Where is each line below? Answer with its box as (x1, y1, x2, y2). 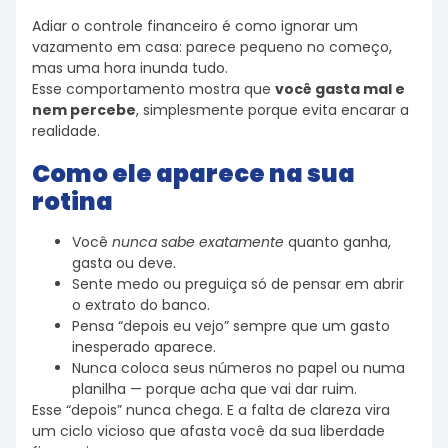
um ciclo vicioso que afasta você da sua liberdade (32, 420, 385, 441)
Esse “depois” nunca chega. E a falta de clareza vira (32, 399, 390, 420)
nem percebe (32, 100, 136, 121)
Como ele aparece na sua (32, 156, 355, 190)
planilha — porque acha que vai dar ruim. (72, 378, 357, 399)
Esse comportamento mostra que (32, 79, 275, 100)
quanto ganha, (284, 231, 391, 252)
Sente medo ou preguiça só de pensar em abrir (72, 273, 404, 294)
